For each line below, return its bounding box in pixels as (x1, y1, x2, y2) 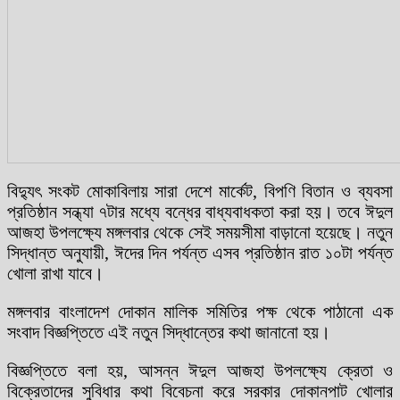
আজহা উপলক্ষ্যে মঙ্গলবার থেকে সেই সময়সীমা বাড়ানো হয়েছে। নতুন (7, 221, 393, 242)
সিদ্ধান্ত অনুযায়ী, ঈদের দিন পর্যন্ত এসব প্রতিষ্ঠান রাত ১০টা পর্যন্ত (7, 242, 393, 262)
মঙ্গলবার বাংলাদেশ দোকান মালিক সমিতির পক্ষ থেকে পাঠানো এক (7, 301, 393, 321)
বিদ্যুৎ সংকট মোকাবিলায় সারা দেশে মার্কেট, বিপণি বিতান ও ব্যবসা (7, 180, 393, 201)
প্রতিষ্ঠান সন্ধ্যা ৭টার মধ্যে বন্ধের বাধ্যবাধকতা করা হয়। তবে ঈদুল (7, 201, 393, 221)
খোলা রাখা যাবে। (7, 262, 104, 283)
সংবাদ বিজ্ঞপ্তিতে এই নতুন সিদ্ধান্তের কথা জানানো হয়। (7, 321, 330, 342)
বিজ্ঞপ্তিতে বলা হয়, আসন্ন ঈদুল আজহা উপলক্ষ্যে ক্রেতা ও (7, 360, 393, 380)
